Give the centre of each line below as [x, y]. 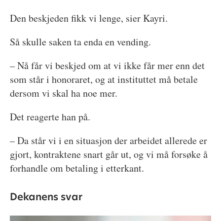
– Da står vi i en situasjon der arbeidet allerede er [108, 141]
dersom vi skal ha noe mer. [63, 93]
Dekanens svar [46, 197]
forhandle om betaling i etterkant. [77, 168]
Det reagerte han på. [50, 117]
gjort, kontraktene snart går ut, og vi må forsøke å [109, 154]
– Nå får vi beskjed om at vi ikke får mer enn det [107, 66]
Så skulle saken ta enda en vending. [80, 42]
